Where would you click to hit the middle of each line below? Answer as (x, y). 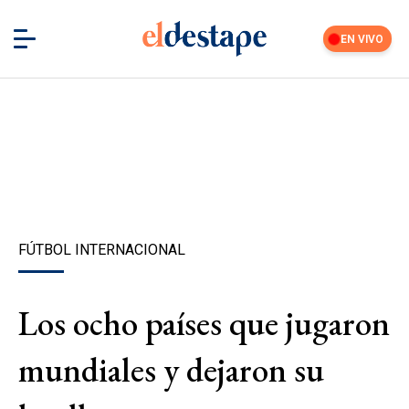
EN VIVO (362, 39)
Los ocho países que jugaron (204, 323)
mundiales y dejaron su (171, 370)
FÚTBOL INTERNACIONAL (102, 250)
